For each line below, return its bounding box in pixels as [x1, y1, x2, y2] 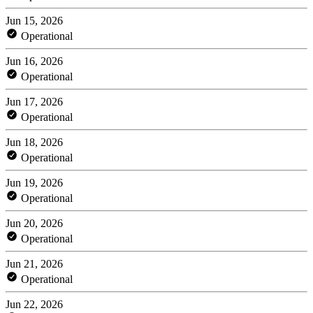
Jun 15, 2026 [6, 14, 63, 27]
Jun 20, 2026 [6, 217, 63, 229]
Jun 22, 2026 [6, 298, 63, 310]
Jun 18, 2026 [6, 136, 63, 148]
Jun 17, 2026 [6, 95, 63, 108]
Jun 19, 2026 [6, 176, 63, 189]
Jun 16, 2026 [6, 54, 63, 67]
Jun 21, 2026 [6, 257, 63, 270]
